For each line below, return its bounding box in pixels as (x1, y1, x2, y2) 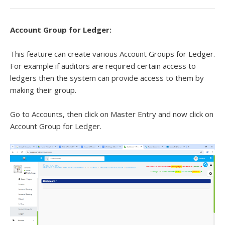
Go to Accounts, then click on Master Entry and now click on (10, 109, 213, 119)
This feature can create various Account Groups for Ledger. (10, 49, 215, 59)
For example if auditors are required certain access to (10, 61, 196, 71)
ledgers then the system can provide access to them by (10, 73, 204, 83)
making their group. (10, 85, 78, 95)
